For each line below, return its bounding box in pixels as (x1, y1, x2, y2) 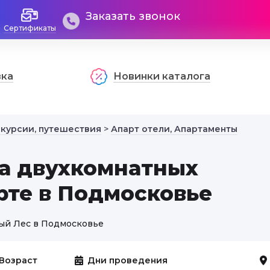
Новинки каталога (113, 71, 210, 82)
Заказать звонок (86, 10, 180, 23)
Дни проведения (87, 255, 168, 266)
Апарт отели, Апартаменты (111, 124, 237, 134)
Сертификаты (3, 24, 56, 33)
